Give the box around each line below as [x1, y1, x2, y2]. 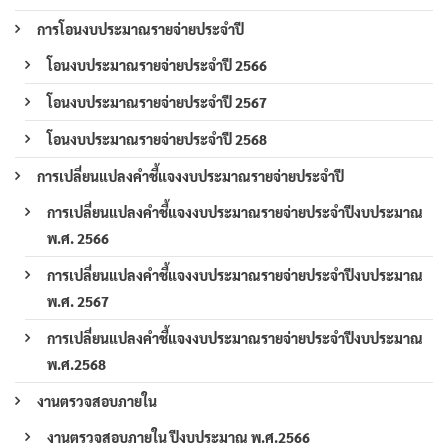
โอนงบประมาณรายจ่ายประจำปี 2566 [47, 56, 267, 75]
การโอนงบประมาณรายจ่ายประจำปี [37, 20, 244, 39]
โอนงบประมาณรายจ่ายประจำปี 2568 [47, 130, 267, 149]
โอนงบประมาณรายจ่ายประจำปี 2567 [47, 93, 267, 112]
